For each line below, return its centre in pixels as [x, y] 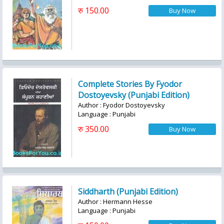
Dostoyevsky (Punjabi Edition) [134, 95]
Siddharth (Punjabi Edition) [128, 191]
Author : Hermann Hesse [115, 201]
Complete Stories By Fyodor [130, 84]
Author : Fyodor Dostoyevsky [121, 105]
